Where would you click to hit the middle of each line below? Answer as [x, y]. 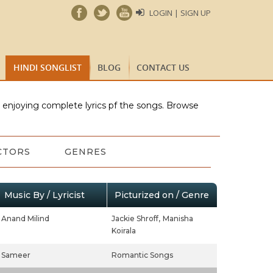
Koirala [123, 231]
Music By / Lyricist [44, 195]
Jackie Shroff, [136, 218]
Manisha [178, 218]
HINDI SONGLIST [48, 67]
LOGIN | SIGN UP [180, 13]
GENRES [85, 152]
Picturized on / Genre [161, 195]
